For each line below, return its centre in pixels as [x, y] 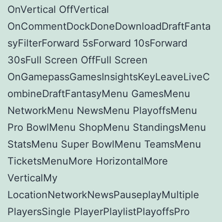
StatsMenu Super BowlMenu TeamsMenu [104, 144]
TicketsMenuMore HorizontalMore [88, 161]
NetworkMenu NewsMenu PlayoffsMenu [102, 110]
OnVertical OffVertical [58, 9]
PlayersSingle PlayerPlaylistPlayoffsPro [99, 211]
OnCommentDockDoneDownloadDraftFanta [109, 26]
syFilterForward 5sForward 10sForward [97, 43]
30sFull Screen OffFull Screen [78, 60]
